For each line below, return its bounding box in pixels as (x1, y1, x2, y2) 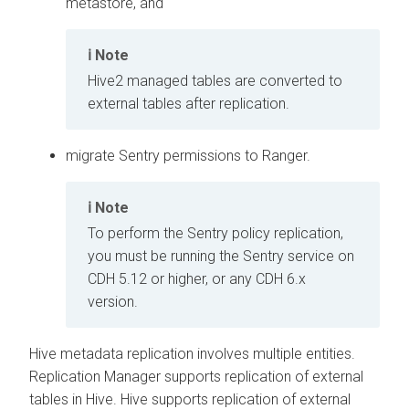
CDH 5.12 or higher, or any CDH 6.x (88, 270, 306, 288)
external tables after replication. (88, 94, 289, 112)
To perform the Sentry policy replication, (88, 225, 343, 243)
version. (88, 293, 138, 311)
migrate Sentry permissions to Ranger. (66, 146, 310, 164)
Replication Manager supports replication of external (29, 368, 363, 386)
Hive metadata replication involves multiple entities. (29, 345, 355, 363)
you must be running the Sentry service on (88, 247, 354, 266)
